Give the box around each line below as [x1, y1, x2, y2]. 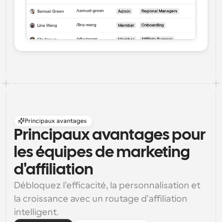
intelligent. [14, 207, 58, 217]
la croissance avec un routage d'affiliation [14, 194, 187, 204]
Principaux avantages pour [14, 128, 206, 143]
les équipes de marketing [14, 146, 190, 160]
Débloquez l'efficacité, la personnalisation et [14, 180, 200, 190]
